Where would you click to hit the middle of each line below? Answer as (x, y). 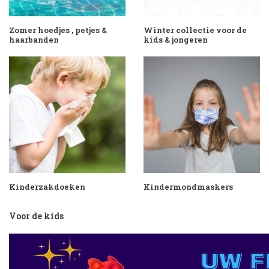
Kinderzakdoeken (47, 187)
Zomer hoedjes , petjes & (58, 30)
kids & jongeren (176, 40)
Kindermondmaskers (188, 187)
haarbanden (34, 40)
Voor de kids (36, 216)
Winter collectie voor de (195, 30)
